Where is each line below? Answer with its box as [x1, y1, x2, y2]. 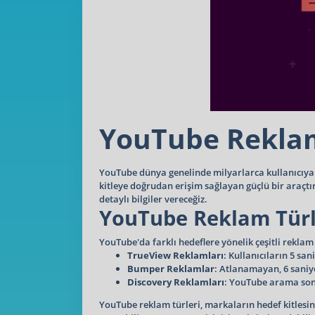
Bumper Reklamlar [127, 262, 214, 275]
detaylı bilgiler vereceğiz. [99, 193, 207, 205]
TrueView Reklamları [127, 248, 224, 262]
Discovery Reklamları [127, 275, 224, 288]
